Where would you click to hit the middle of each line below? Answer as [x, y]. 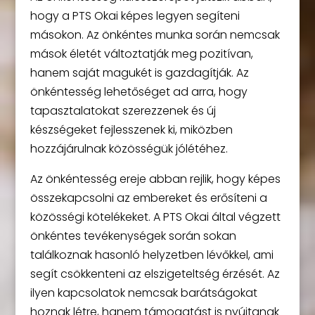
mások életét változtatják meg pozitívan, [141, 53]
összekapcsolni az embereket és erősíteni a [148, 198]
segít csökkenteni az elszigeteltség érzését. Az [155, 274]
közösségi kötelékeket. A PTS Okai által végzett [155, 217]
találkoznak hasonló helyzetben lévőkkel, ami [152, 255]
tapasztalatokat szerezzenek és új [123, 110]
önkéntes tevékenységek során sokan [133, 236]
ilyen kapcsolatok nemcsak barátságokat [143, 292]
